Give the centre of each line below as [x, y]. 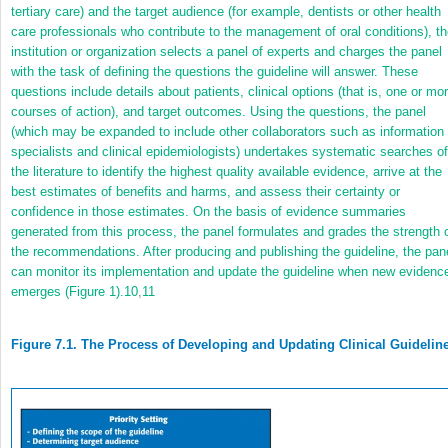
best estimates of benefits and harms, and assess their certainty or [205, 191]
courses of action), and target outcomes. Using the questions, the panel [218, 111]
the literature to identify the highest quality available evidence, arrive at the [226, 171]
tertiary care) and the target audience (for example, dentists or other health [226, 11]
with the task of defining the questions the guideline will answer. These [214, 71]
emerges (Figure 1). [67, 291]
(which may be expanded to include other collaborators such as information [227, 131]
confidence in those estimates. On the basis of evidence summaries [208, 211]
